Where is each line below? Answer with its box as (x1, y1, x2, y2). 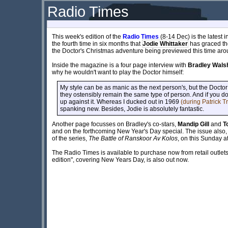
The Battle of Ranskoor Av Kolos (89, 134, 178, 142)
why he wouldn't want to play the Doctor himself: (52, 68, 184, 76)
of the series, (52, 134, 89, 142)
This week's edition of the (52, 33, 123, 40)
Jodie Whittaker (142, 40, 188, 47)
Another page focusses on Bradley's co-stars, (52, 120, 178, 128)
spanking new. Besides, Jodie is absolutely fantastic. (60, 105, 204, 112)
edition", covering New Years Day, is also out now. (52, 156, 189, 163)
